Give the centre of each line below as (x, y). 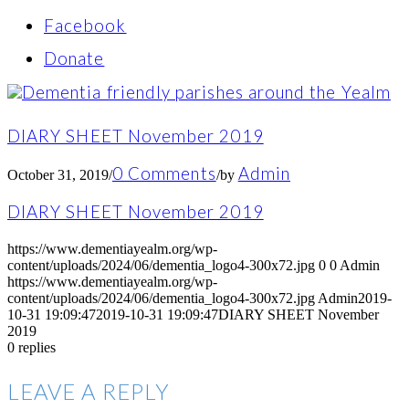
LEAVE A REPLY (89, 392)
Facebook (85, 25)
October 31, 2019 (58, 174)
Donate (74, 59)
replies (37, 348)
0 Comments (164, 173)
